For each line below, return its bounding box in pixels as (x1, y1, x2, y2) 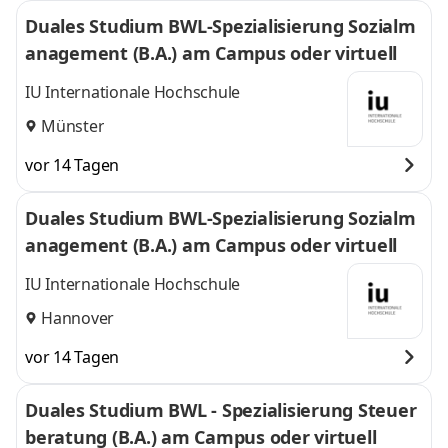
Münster (41, 114, 105, 137)
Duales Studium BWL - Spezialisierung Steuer (25, 398, 416, 422)
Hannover (41, 306, 114, 329)
